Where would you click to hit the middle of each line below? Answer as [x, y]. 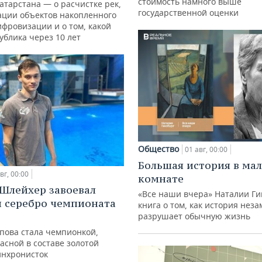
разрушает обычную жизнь [194, 216]
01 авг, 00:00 [206, 150]
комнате [161, 179]
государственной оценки [188, 12]
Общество [158, 149]
